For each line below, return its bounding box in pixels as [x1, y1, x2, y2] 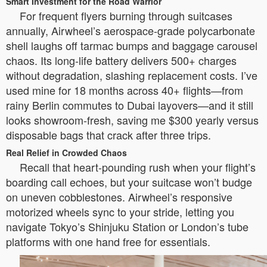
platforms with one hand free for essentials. [6, 234, 210, 249]
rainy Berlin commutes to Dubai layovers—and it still [6, 97, 253, 113]
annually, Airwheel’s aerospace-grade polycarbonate [6, 23, 255, 38]
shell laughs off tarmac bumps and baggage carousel [6, 38, 257, 53]
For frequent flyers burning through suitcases [20, 8, 232, 23]
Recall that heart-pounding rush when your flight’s [20, 159, 256, 175]
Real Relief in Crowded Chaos [6, 147, 127, 159]
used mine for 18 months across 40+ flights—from [6, 82, 243, 98]
